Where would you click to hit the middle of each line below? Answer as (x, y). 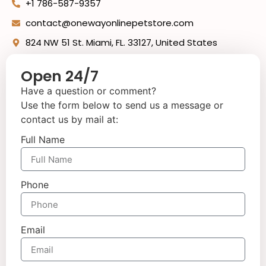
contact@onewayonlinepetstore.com (109, 23)
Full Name (43, 140)
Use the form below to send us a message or (122, 105)
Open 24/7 (60, 76)
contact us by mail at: (69, 119)
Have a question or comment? (88, 91)
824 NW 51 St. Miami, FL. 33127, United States (121, 42)
